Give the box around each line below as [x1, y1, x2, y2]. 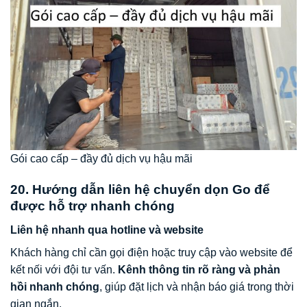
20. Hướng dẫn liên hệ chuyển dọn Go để [10, 182, 270, 197]
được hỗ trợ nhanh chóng [10, 199, 175, 214]
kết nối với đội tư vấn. [10, 263, 118, 275]
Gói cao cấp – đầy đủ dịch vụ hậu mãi [10, 153, 193, 165]
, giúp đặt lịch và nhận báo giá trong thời [99, 280, 294, 293]
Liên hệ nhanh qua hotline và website [10, 223, 204, 236]
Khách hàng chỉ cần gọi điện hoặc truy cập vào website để [10, 246, 293, 258]
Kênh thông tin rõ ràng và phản [118, 263, 280, 275]
